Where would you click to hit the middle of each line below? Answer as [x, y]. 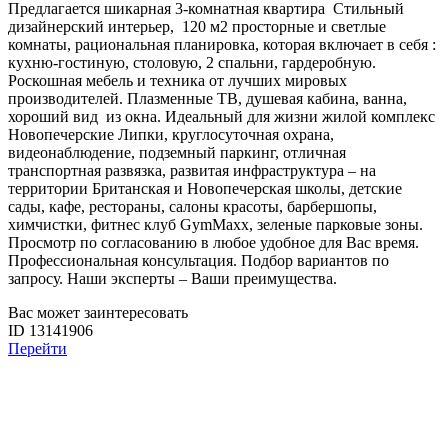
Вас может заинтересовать [98, 313]
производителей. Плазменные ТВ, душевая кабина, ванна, [207, 99]
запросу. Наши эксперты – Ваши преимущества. [172, 279]
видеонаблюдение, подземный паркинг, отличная [177, 153]
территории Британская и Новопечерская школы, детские [205, 189]
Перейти [37, 349]
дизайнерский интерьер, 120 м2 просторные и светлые [197, 27]
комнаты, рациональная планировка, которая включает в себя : [222, 45]
